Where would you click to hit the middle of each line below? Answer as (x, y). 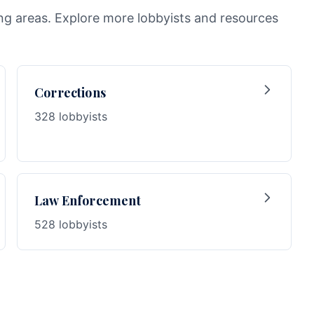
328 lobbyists (71, 116)
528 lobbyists (71, 224)
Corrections (70, 93)
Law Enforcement (88, 200)
